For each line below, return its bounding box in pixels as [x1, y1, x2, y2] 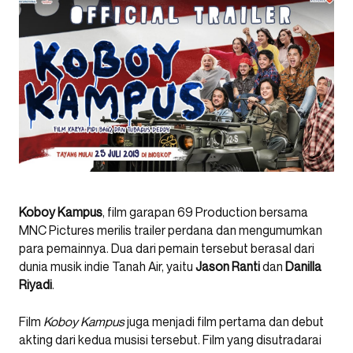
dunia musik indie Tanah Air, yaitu [19, 258, 195, 274]
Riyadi [19, 277, 52, 292]
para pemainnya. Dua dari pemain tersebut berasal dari [19, 240, 314, 256]
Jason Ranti [195, 258, 260, 274]
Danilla [285, 258, 321, 274]
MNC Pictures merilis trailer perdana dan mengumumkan [19, 222, 322, 238]
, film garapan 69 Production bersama [102, 204, 308, 220]
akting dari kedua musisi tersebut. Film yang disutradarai [19, 332, 321, 347]
